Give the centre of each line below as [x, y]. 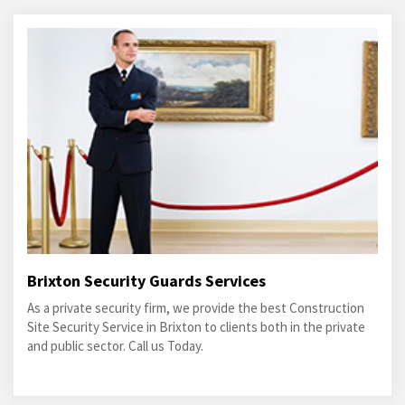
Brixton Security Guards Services [146, 281]
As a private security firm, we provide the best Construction [196, 308]
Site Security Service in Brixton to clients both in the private [196, 327]
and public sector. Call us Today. [115, 346]
